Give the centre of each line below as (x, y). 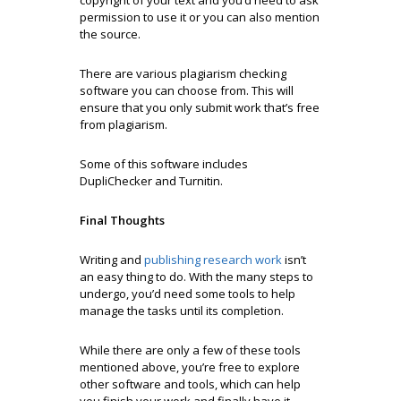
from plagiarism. (125, 124)
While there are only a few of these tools (190, 350)
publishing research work (213, 259)
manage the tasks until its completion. (183, 310)
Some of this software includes (164, 163)
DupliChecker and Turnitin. (151, 180)
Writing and (111, 259)
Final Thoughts (122, 220)
